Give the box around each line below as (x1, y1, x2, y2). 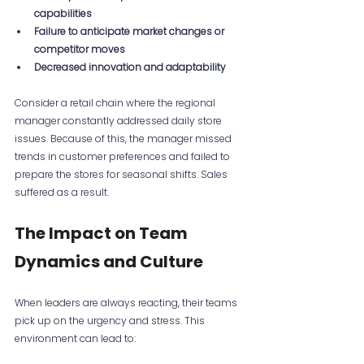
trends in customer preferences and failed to (15, 149, 232, 164)
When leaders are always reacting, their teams (15, 296, 240, 310)
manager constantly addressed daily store (15, 114, 224, 128)
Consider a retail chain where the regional (15, 96, 218, 110)
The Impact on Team (15, 222, 191, 245)
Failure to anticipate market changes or (34, 24, 227, 39)
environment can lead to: (15, 331, 136, 346)
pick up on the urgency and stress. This (15, 314, 207, 328)
